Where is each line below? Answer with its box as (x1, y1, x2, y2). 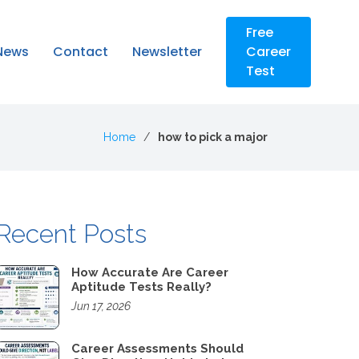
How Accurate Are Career (71, 265, 228, 280)
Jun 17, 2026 (71, 300, 131, 313)
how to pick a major (158, 131, 268, 143)
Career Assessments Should (71, 341, 244, 356)
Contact (53, 42, 109, 61)
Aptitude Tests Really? (71, 280, 212, 294)
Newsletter (132, 42, 203, 61)
